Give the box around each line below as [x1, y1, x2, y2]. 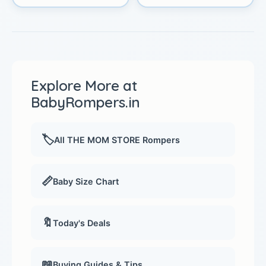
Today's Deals [53, 217, 110, 228]
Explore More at [31, 77, 137, 95]
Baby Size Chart [53, 176, 119, 186]
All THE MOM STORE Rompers [54, 134, 180, 145]
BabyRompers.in [31, 93, 140, 112]
